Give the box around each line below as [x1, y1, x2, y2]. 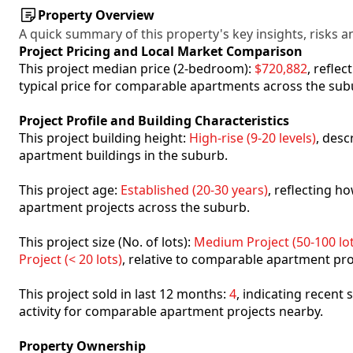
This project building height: [19, 129, 189, 147]
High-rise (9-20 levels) [189, 129, 316, 147]
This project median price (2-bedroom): [19, 60, 255, 77]
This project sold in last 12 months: [19, 285, 229, 303]
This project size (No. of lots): [19, 233, 194, 251]
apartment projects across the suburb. [19, 199, 250, 216]
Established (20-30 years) [121, 181, 268, 199]
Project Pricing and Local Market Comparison [19, 43, 303, 60]
